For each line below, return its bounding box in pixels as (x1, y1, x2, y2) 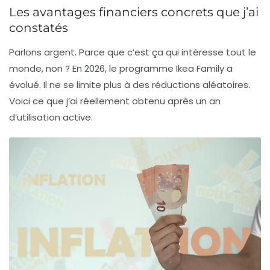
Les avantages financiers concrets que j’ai (9, 5, 259, 20)
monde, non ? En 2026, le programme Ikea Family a (9, 62, 233, 75)
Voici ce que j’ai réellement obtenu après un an (9, 95, 221, 108)
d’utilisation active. (9, 111, 93, 124)
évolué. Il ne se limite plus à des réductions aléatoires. (9, 78, 250, 92)
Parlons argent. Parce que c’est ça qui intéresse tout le (9, 46, 256, 59)
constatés (9, 20, 68, 36)
